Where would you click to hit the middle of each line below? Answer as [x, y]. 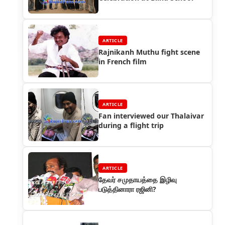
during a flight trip [131, 126]
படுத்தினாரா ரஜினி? [127, 189]
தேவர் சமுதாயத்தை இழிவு [138, 180]
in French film [123, 62]
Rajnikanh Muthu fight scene [149, 52]
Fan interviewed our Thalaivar [151, 116]
